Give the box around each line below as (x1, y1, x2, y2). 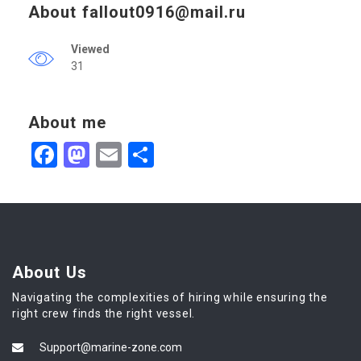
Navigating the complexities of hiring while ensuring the (12, 290, 328, 304)
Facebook (57, 139, 164, 170)
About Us (12, 262, 87, 282)
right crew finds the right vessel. (12, 306, 196, 320)
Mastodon (89, 139, 203, 170)
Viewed (71, 42, 110, 56)
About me (28, 112, 106, 132)
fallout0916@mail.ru (81, 2, 247, 22)
